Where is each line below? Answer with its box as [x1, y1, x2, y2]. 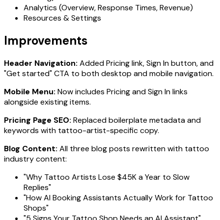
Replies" [24, 182, 51, 192]
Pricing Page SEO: [4, 114, 71, 125]
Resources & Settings [24, 12, 101, 23]
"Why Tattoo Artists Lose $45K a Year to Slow [24, 171, 190, 182]
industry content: [4, 153, 67, 164]
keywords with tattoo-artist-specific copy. [4, 125, 159, 136]
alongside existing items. [4, 96, 91, 107]
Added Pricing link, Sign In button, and [78, 57, 214, 68]
